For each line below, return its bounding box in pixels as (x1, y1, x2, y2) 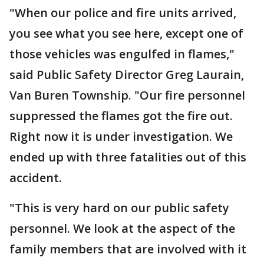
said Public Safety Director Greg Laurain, (9, 67, 244, 82)
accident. (9, 170, 62, 186)
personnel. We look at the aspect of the (9, 220, 235, 236)
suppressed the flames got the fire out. (9, 108, 233, 124)
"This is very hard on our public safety (9, 200, 229, 216)
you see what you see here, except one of (9, 25, 243, 41)
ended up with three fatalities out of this (9, 149, 246, 165)
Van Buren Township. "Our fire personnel (9, 87, 245, 103)
